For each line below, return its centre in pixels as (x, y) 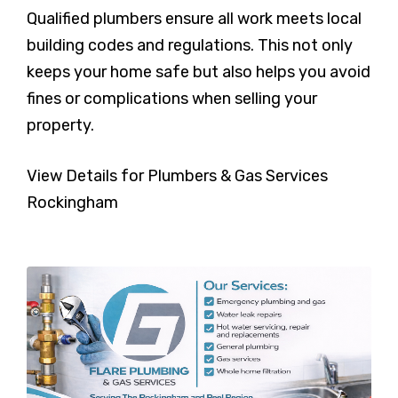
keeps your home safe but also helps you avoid (199, 72)
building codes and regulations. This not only (190, 45)
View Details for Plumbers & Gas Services (177, 175)
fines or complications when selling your (172, 98)
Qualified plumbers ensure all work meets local (194, 18)
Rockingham (72, 202)
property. (60, 125)
